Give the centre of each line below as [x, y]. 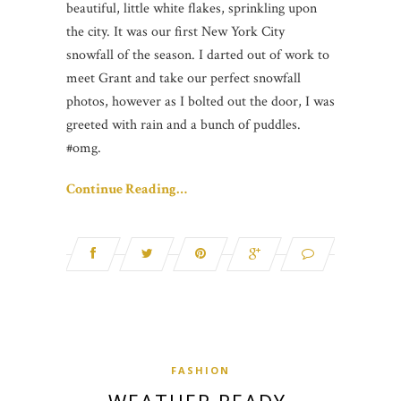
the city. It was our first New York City [175, 32]
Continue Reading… [127, 190]
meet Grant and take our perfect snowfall [183, 79]
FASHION [200, 371]
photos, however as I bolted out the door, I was [200, 102]
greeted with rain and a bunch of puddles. [183, 125]
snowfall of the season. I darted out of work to [198, 55]
